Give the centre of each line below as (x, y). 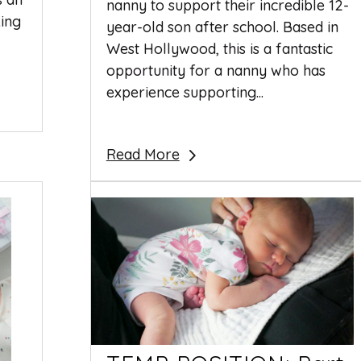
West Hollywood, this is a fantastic (219, 48)
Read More (143, 154)
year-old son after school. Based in (222, 27)
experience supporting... (185, 92)
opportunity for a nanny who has (216, 70)
